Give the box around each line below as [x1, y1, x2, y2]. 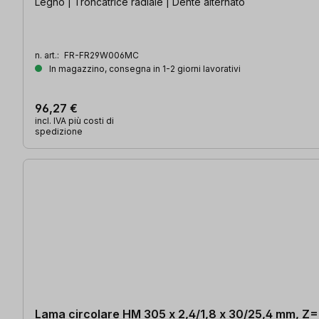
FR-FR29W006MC [64, 50, 139, 61]
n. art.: [35, 50, 61, 61]
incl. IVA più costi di [35, 115, 114, 127]
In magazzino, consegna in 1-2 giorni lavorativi [47, 63, 241, 75]
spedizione [35, 126, 83, 137]
